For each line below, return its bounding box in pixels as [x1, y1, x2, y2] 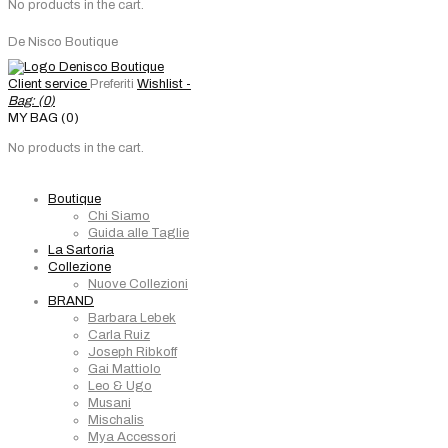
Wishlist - [137, 77, 191, 91]
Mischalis [88, 413, 144, 427]
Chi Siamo [88, 209, 150, 223]
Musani [88, 396, 131, 410]
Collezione [48, 260, 111, 274]
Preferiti [90, 77, 134, 91]
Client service [8, 77, 87, 91]
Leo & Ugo [88, 379, 152, 393]
